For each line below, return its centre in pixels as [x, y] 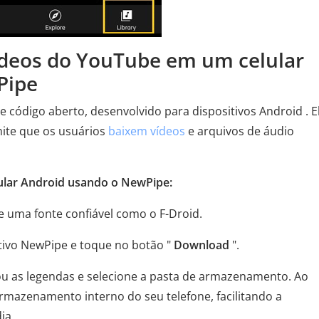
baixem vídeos [147, 131]
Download [202, 245]
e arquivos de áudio [240, 131]
